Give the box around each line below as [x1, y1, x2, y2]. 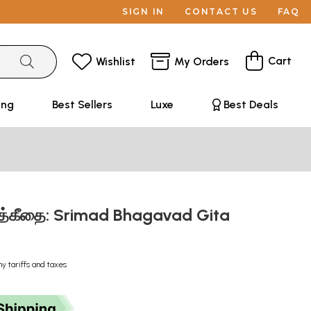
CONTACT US [185, 6, 258, 17]
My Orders [174, 54, 229, 68]
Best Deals [223, 98, 278, 111]
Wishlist [96, 54, 135, 68]
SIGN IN [121, 6, 165, 17]
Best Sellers [51, 98, 112, 111]
